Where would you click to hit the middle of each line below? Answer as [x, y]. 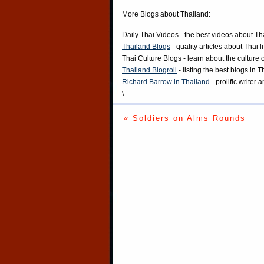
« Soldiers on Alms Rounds [184, 118]
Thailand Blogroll [149, 70]
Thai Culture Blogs [152, 59]
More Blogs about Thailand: [166, 14]
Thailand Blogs [146, 47]
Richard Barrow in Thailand [166, 82]
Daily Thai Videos [150, 35]
